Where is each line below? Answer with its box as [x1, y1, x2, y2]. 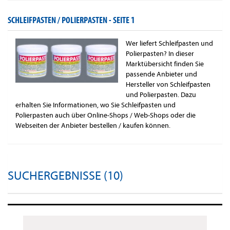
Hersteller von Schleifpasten [126, 80, 210, 89]
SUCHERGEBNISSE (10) [8, 169, 123, 183]
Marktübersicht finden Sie [126, 60, 204, 69]
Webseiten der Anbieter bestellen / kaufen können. [15, 121, 170, 130]
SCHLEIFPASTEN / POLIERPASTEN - [8, 15, 113, 26]
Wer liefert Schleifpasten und [126, 39, 213, 48]
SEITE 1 [113, 15, 135, 26]
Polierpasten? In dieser [126, 49, 194, 59]
